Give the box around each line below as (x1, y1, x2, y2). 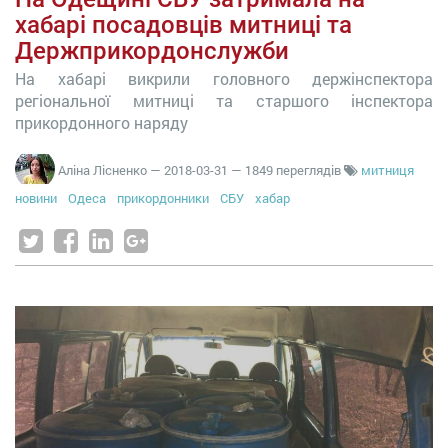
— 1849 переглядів (231, 160, 344, 179)
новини (15, 189, 57, 207)
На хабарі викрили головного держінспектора (15, 68, 433, 89)
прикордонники (117, 189, 209, 207)
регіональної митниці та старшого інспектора (15, 90, 433, 111)
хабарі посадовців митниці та (15, 11, 352, 39)
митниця (361, 160, 414, 179)
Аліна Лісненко (58, 160, 147, 179)
